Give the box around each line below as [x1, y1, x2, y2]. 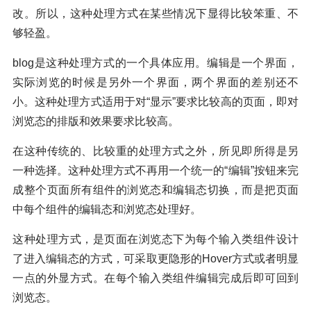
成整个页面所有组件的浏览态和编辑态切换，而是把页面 [12, 183, 299, 196]
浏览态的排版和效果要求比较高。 [12, 115, 179, 127]
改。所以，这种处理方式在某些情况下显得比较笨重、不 [12, 7, 299, 19]
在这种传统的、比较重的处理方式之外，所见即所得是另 [12, 144, 299, 157]
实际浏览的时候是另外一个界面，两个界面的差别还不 [12, 76, 299, 88]
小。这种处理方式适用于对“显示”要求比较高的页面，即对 [12, 95, 299, 108]
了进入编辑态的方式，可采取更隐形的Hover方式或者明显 [12, 252, 299, 264]
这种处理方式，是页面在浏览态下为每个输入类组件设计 [12, 233, 299, 245]
